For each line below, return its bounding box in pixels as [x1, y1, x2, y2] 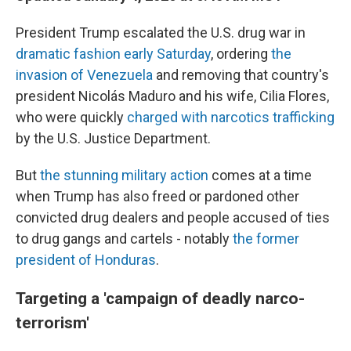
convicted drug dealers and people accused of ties [16, 208, 330, 226]
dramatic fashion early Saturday [16, 45, 211, 62]
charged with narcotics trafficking [127, 108, 335, 125]
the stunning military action [40, 166, 208, 183]
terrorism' [16, 312, 89, 332]
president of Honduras [16, 251, 156, 268]
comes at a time [208, 166, 312, 183]
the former [233, 230, 299, 247]
